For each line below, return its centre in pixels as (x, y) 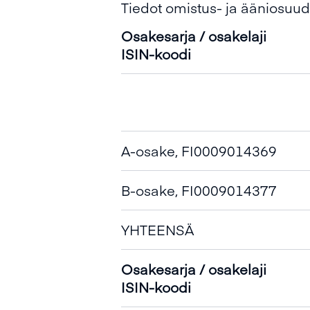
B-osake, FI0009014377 (199, 190)
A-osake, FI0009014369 (199, 151)
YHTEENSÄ (157, 229)
